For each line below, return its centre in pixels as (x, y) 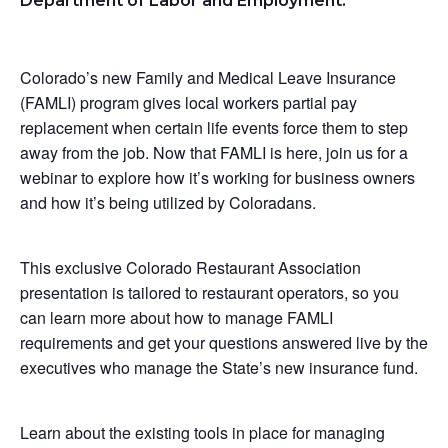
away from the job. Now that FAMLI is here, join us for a (214, 152)
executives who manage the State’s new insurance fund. (219, 367)
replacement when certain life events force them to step (214, 127)
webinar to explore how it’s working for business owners (217, 177)
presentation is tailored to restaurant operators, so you (209, 292)
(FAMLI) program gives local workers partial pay (188, 102)
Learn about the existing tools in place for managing (202, 432)
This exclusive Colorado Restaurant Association (190, 267)
